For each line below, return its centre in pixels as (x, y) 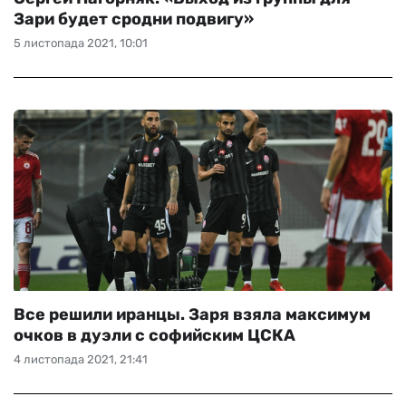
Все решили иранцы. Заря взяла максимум (192, 314)
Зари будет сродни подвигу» (134, 19)
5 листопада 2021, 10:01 (81, 43)
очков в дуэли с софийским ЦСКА (155, 335)
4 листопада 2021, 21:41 (81, 359)
